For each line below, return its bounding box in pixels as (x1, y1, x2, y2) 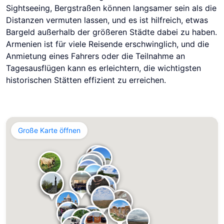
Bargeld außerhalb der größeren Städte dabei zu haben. (6, 26, 217, 37)
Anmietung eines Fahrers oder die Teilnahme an (6, 50, 185, 61)
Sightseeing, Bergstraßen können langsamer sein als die (6, 2, 216, 13)
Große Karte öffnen (18, 125, 80, 134)
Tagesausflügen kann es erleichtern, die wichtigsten (6, 62, 201, 73)
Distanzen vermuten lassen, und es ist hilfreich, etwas (6, 14, 208, 25)
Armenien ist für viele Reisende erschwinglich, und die (6, 38, 209, 49)
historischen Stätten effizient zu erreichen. (6, 74, 166, 85)
